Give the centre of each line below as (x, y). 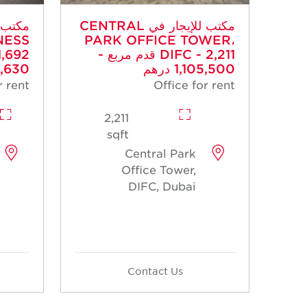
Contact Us (155, 271)
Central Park (160, 153)
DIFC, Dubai (162, 186)
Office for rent (194, 85)
